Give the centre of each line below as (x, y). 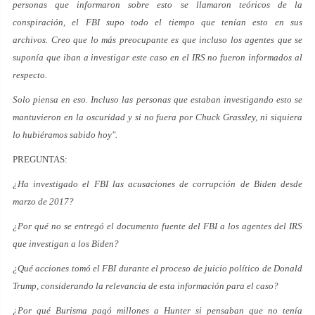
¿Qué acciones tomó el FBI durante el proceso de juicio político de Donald (157, 268)
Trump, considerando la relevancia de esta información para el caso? (146, 285)
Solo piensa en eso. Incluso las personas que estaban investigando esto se (157, 99)
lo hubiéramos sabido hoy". (65, 134)
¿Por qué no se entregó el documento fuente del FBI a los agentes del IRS (157, 226)
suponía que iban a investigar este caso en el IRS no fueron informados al (157, 57)
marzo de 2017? (43, 201)
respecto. (30, 75)
